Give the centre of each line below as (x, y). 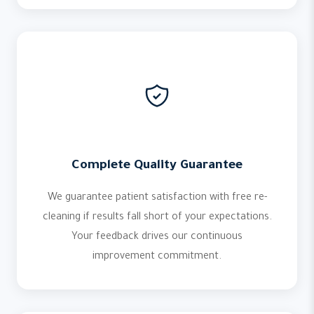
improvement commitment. (157, 257)
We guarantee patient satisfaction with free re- (157, 198)
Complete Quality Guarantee (157, 166)
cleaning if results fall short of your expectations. (157, 218)
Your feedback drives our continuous (157, 238)
